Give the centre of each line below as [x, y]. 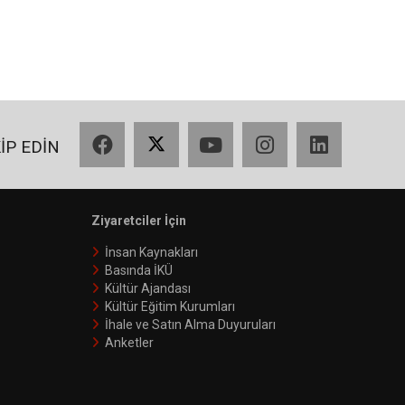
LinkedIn [364, 131]
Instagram [316, 131]
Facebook [152, 131]
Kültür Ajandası [148, 288]
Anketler [129, 342]
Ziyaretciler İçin [139, 220]
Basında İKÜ [139, 270]
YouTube [258, 131]
